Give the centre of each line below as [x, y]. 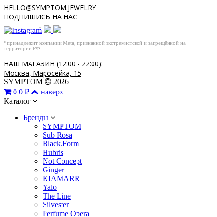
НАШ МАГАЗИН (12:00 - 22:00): [53, 63]
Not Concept [62, 161]
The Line [57, 196]
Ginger [53, 170]
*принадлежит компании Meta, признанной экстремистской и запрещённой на [95, 42]
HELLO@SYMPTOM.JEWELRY [50, 7]
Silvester [56, 204]
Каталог [18, 101]
